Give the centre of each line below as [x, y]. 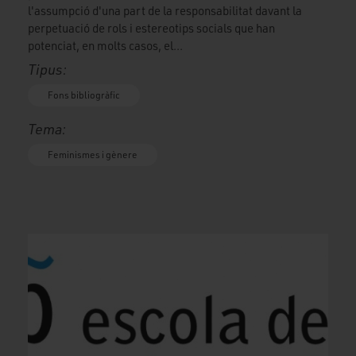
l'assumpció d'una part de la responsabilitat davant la [165, 11]
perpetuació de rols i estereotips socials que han [151, 29]
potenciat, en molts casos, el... [105, 46]
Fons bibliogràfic [84, 95]
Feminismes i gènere [93, 155]
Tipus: [47, 70]
